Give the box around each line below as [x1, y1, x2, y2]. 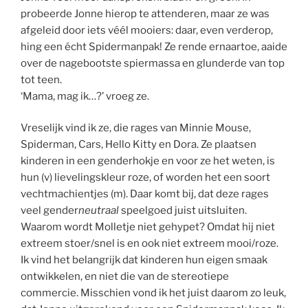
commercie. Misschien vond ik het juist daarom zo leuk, [21, 287, 286, 300]
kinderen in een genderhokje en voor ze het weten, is [21, 155, 275, 168]
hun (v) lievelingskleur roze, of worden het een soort [21, 171, 270, 184]
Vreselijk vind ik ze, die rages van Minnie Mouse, [21, 122, 251, 135]
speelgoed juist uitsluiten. [119, 204, 247, 217]
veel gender [21, 204, 78, 217]
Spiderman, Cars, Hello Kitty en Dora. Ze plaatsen [21, 138, 256, 151]
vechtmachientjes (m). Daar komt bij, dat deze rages [21, 188, 269, 201]
